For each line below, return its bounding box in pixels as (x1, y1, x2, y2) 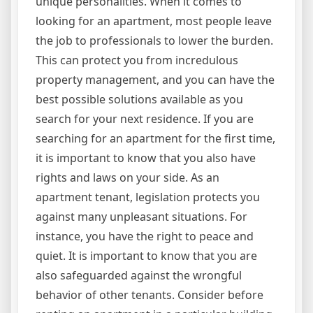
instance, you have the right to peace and (36, 228, 254, 245)
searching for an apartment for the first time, (36, 131, 275, 147)
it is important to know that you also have (36, 150, 256, 166)
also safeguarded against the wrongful (36, 268, 242, 284)
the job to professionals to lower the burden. (36, 33, 273, 49)
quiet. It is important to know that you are (36, 248, 257, 264)
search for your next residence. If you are (36, 111, 254, 127)
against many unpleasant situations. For (36, 209, 247, 225)
